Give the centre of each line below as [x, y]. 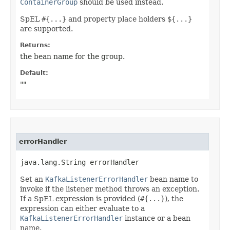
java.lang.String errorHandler [80, 162]
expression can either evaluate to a [82, 209]
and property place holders [117, 19]
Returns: [35, 45]
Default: [34, 73]
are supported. [46, 29]
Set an [33, 179]
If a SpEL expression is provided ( [80, 199]
